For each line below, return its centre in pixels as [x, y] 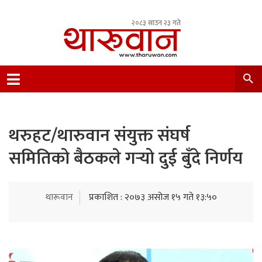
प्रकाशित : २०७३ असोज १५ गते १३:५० [153, 197]
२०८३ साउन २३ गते [156, 23]
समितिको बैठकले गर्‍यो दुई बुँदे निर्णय [126, 158]
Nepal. [76, 89]
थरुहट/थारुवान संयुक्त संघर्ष [99, 136]
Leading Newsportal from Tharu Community [151, 75]
